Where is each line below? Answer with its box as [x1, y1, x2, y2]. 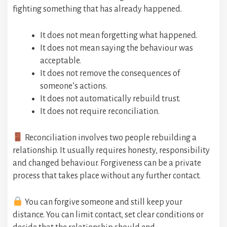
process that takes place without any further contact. [13, 171, 201, 181]
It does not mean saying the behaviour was [40, 44, 193, 53]
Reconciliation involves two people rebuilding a [23, 133, 197, 143]
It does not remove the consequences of [40, 69, 180, 79]
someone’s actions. [40, 82, 107, 91]
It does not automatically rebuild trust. [40, 94, 180, 104]
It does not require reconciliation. [40, 107, 160, 117]
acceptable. [40, 56, 81, 66]
